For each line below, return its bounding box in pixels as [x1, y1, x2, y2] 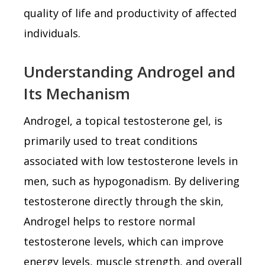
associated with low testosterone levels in [24, 153, 238, 168]
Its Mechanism [24, 82, 130, 104]
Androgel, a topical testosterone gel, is [24, 113, 222, 128]
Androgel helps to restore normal [24, 214, 195, 228]
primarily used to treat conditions [24, 133, 198, 148]
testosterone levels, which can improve [24, 234, 224, 248]
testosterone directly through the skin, [24, 193, 224, 208]
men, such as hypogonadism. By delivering [24, 173, 240, 188]
